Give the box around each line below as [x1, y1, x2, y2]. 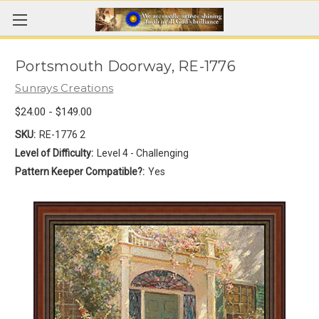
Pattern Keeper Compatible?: [15, 165, 145, 177]
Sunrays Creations [15, 81, 114, 95]
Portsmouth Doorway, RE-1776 [15, 58, 236, 75]
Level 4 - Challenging [96, 147, 189, 159]
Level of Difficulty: [15, 147, 93, 159]
